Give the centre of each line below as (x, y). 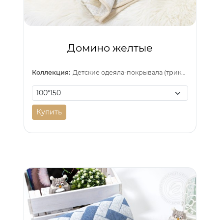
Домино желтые (110, 48)
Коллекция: (51, 73)
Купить (49, 112)
